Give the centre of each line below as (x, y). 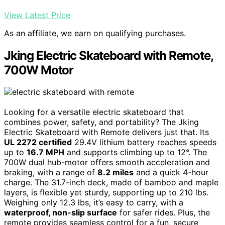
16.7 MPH (45, 152)
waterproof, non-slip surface (61, 213)
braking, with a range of (51, 173)
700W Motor (39, 70)
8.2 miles (116, 173)
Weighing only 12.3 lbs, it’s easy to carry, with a (94, 203)
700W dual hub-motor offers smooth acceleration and (107, 162)
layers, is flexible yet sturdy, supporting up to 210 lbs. (106, 193)
